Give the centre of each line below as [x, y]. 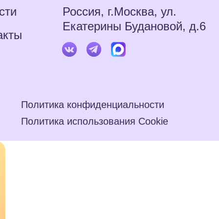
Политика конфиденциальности [93, 105]
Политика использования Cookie [95, 121]
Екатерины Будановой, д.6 [134, 26]
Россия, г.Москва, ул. [120, 11]
